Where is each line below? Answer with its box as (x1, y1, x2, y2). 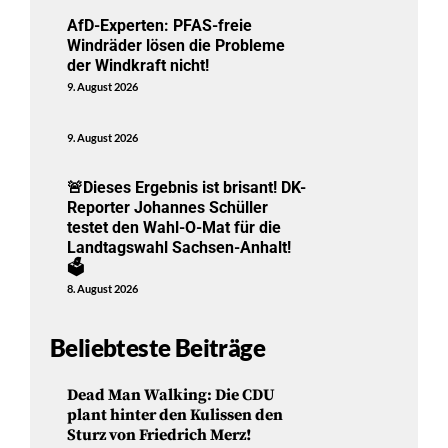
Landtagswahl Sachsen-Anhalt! (67, 237, 292, 257)
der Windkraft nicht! (67, 55, 210, 75)
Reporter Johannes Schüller (67, 197, 269, 217)
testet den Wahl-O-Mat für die (67, 217, 282, 237)
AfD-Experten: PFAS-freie (67, 15, 253, 35)
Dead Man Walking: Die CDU (67, 384, 276, 405)
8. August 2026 (67, 281, 139, 295)
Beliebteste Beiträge (50, 333, 265, 363)
